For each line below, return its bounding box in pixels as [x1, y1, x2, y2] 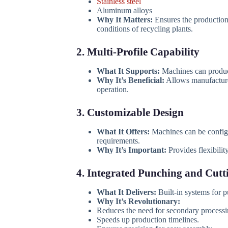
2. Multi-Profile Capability [76, 45, 199, 58]
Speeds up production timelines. [96, 215, 199, 224]
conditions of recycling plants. [96, 24, 193, 33]
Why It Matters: [96, 15, 153, 24]
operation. [96, 84, 129, 94]
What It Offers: [96, 127, 150, 136]
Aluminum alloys [96, 6, 152, 15]
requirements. [96, 136, 140, 146]
